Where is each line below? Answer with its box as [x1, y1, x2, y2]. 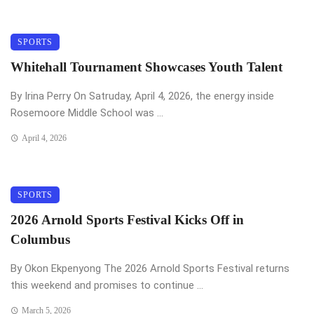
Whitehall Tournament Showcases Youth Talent [11, 60, 282, 75]
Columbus [11, 232, 70, 247]
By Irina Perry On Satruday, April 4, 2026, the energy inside [11, 90, 274, 103]
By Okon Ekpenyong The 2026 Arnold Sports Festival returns [11, 262, 289, 275]
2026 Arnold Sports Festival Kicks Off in [11, 212, 244, 228]
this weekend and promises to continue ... [11, 279, 203, 292]
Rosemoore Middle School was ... [11, 107, 163, 120]
